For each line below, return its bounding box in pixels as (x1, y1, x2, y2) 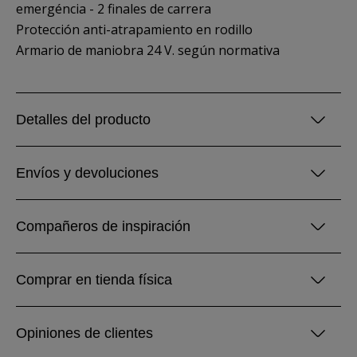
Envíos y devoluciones (16, 165, 159, 181)
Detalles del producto (16, 112, 151, 127)
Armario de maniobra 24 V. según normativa (16, 41, 280, 59)
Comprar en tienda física (16, 272, 172, 288)
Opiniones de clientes (16, 325, 153, 341)
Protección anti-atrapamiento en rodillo (16, 21, 253, 38)
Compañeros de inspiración (16, 218, 190, 234)
